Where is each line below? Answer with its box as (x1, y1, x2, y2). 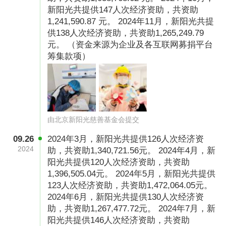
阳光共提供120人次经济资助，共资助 (47, 157, 190, 167)
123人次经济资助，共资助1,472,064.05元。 (47, 181, 213, 191)
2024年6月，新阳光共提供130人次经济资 (47, 192, 204, 202)
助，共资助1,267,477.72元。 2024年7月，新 (47, 204, 216, 214)
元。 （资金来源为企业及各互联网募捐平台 (47, 40, 213, 50)
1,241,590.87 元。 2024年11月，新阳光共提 (47, 17, 214, 27)
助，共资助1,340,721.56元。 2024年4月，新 (47, 146, 216, 156)
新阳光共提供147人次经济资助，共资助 (47, 5, 199, 15)
